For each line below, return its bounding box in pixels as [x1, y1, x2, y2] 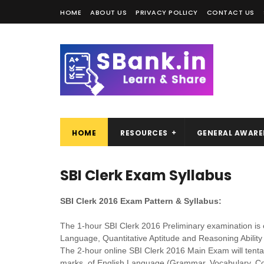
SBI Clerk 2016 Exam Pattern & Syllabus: [60, 196, 222, 206]
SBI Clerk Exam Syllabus [60, 166, 232, 185]
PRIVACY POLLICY [136, 8, 198, 17]
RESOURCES [120, 128, 168, 138]
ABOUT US [90, 8, 127, 17]
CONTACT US [206, 8, 255, 17]
